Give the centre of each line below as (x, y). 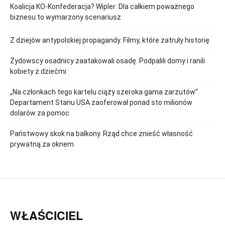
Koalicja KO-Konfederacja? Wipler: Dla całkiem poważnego (102, 7)
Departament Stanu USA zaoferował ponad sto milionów (101, 103)
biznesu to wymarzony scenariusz (66, 17)
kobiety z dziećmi (38, 72)
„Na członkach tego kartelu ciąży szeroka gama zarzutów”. (105, 92)
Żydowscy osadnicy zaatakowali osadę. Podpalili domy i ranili (107, 61)
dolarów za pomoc (40, 113)
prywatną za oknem (42, 144)
